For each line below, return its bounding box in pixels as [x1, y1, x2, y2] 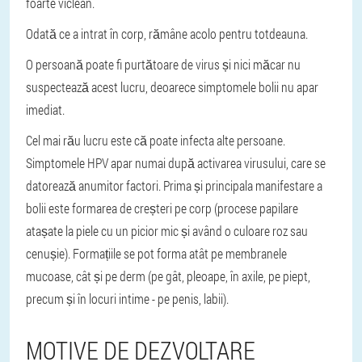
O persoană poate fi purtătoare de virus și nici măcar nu [26, 56, 301, 73]
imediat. [26, 101, 65, 118]
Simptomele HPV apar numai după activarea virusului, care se [26, 154, 326, 171]
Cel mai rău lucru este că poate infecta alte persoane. [26, 132, 285, 149]
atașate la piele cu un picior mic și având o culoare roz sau [26, 222, 308, 239]
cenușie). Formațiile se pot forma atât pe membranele [26, 245, 287, 262]
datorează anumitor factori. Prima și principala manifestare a [26, 177, 322, 194]
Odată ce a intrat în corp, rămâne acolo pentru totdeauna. [26, 25, 308, 42]
